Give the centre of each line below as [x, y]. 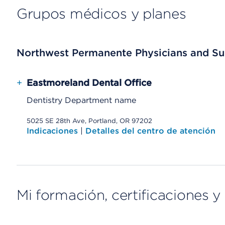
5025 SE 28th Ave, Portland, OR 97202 [89, 121]
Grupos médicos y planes [101, 14]
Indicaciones [53, 131]
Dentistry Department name [81, 100]
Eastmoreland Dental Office [89, 83]
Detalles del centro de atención [150, 131]
